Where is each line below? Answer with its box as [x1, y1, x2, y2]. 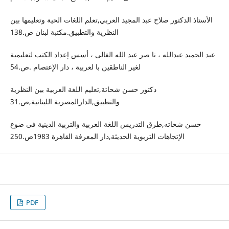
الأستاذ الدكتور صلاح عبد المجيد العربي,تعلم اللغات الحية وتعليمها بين [10, 15, 213, 25]
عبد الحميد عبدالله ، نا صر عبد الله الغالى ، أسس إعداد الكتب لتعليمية [10, 50, 215, 60]
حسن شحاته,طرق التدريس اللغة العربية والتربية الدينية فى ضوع [10, 119, 201, 129]
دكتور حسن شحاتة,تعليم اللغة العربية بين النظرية [10, 84, 156, 95]
